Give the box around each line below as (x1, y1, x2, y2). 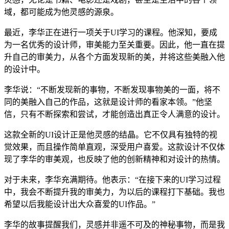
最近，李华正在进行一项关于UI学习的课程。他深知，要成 (4, 28, 217, 37)
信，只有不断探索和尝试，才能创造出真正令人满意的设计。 (4, 110, 225, 119)
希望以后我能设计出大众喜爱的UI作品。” (4, 200, 155, 209)
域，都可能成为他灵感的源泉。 (4, 8, 119, 17)
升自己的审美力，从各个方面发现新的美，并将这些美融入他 (4, 53, 225, 62)
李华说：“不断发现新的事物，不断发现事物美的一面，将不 (4, 85, 220, 95)
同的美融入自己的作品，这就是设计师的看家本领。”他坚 (4, 98, 212, 107)
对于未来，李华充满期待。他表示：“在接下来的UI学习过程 (4, 175, 221, 185)
